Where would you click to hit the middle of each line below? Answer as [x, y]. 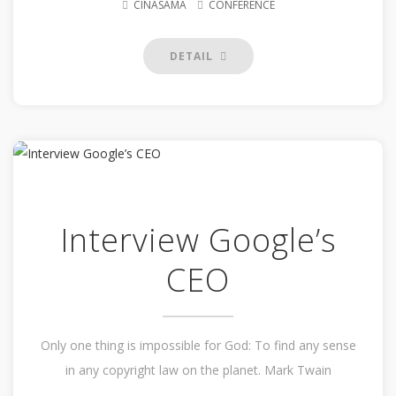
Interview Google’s [198, 240]
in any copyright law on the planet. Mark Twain [198, 370]
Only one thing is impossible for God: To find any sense [198, 345]
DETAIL [193, 56]
